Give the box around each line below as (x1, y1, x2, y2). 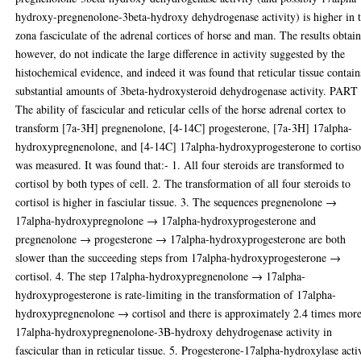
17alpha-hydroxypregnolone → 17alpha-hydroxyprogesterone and (15, 212, 317, 228)
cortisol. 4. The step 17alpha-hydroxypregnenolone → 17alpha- (15, 268, 306, 284)
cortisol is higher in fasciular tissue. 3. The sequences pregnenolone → (15, 193, 338, 210)
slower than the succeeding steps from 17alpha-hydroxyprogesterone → (15, 249, 342, 265)
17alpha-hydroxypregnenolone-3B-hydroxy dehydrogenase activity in (15, 323, 333, 339)
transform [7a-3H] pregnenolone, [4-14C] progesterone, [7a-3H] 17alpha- (15, 119, 353, 135)
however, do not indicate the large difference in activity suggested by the (15, 45, 346, 61)
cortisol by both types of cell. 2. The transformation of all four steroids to (15, 175, 351, 191)
